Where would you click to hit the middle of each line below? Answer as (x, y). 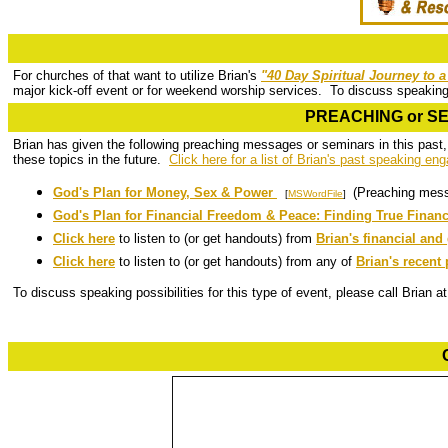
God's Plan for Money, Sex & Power (165, 192)
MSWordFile (315, 193)
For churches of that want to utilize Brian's (137, 75)
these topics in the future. (91, 159)
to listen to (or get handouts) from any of (235, 261)
